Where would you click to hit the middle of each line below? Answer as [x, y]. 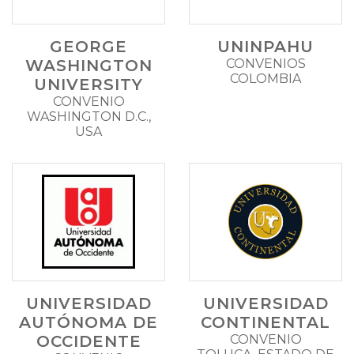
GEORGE [88, 46]
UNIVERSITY [88, 84]
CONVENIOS [265, 63]
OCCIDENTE [88, 341]
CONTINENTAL [265, 322]
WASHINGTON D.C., [88, 116]
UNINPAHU [265, 46]
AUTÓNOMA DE [88, 322]
